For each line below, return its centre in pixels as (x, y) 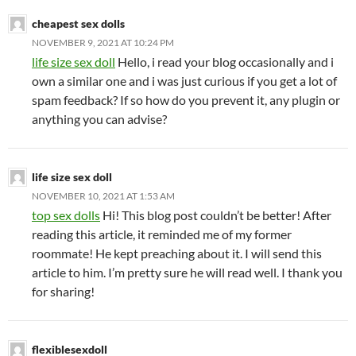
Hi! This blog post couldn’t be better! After (216, 215)
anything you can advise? (99, 119)
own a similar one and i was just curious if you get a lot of (184, 81)
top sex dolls (66, 215)
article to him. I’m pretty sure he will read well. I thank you (187, 273)
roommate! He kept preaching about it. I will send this (177, 253)
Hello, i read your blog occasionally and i (224, 62)
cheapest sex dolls (78, 24)
